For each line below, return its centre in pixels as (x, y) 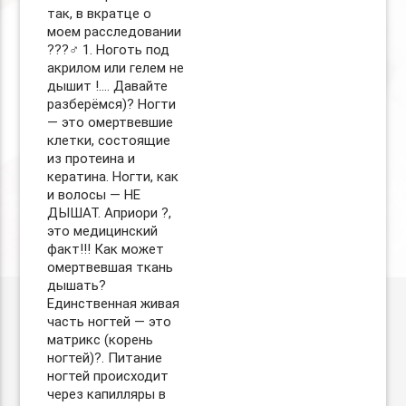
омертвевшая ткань (111, 267)
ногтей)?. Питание (105, 358)
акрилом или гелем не (116, 68)
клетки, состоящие (109, 140)
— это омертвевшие (111, 122)
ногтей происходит (108, 376)
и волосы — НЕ (94, 195)
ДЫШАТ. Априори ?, (110, 213)
